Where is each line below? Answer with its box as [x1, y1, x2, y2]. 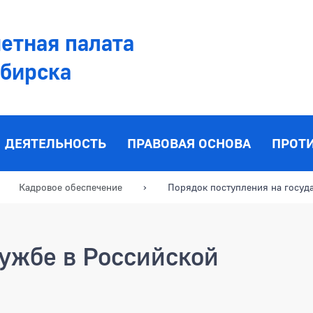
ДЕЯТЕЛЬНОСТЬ [5, 135, 106, 152]
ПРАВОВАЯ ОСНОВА [127, 135, 251, 152]
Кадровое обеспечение [19, 180, 122, 193]
